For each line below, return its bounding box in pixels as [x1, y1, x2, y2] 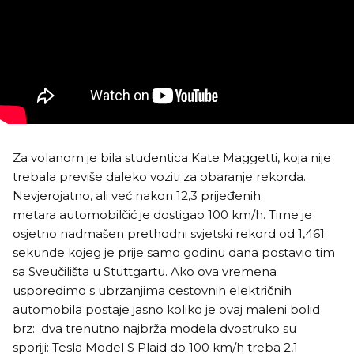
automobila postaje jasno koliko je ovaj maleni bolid [13, 302, 320, 318]
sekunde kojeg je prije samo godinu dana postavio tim [13, 245, 335, 261]
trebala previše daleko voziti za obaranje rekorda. [13, 169, 306, 185]
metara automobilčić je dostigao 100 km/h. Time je [13, 207, 312, 223]
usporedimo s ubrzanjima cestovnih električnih [13, 283, 292, 299]
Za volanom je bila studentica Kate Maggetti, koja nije [13, 150, 331, 166]
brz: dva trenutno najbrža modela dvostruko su [13, 321, 296, 337]
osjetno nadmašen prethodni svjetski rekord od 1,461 [13, 226, 325, 242]
